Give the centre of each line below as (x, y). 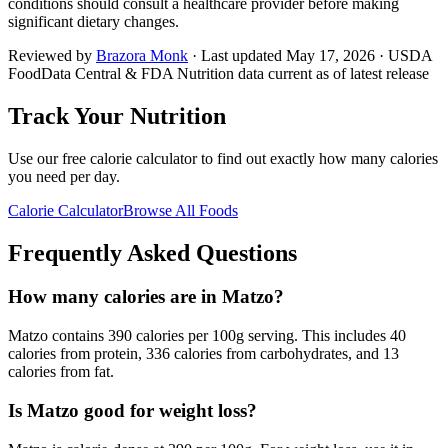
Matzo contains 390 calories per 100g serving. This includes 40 (207, 336)
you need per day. (64, 176)
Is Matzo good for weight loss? (132, 410)
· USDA (403, 55)
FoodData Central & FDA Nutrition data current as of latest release (218, 73)
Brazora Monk (142, 55)
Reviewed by (52, 55)
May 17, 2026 (330, 55)
